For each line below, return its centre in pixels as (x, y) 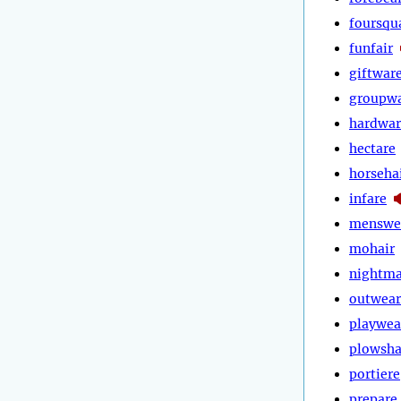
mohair (372, 248)
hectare (372, 148)
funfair (371, 48)
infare (368, 198)
